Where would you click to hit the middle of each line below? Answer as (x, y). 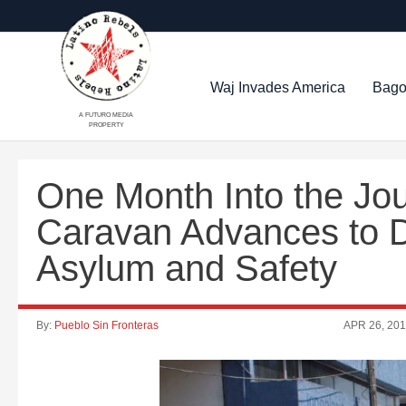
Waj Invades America (278, 87)
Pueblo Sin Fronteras (106, 325)
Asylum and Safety (187, 268)
